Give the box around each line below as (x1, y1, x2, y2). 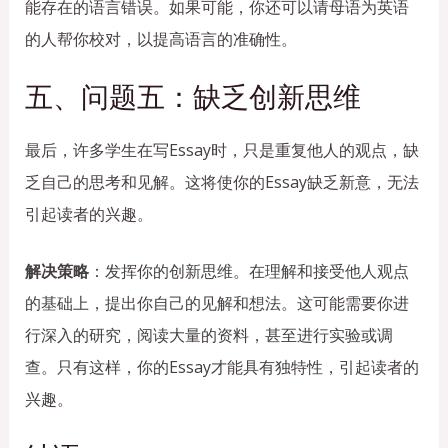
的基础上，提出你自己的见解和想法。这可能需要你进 (24, 292, 409, 315)
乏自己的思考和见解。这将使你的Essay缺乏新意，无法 (24, 170, 419, 193)
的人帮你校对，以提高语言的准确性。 (24, 27, 297, 50)
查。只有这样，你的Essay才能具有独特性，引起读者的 (24, 356, 419, 379)
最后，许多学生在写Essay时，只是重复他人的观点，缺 (24, 138, 419, 161)
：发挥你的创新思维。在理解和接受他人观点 (88, 260, 409, 283)
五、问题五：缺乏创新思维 (24, 80, 361, 114)
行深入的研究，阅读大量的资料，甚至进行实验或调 (24, 324, 393, 347)
